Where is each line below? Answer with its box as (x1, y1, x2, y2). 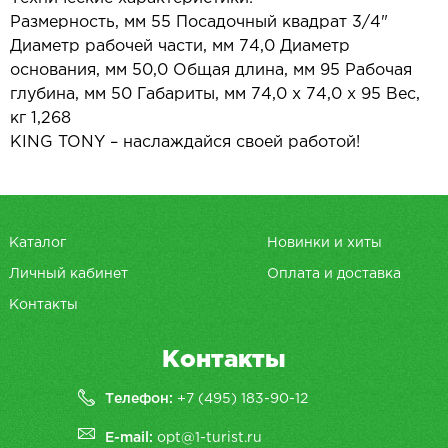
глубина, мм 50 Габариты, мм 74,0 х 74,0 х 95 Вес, (10, 87, 420, 102)
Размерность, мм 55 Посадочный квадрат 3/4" (10, 15, 388, 30)
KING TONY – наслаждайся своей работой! (10, 135, 360, 150)
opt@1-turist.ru (157, 432, 263, 444)
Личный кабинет (8, 268, 128, 280)
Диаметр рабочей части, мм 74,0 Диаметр (10, 39, 350, 54)
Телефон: (105, 393, 174, 405)
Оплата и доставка (266, 268, 401, 280)
